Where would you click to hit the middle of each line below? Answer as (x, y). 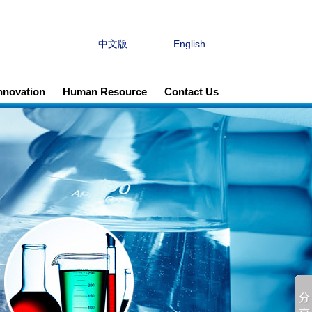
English (189, 44)
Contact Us (191, 92)
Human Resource (104, 92)
